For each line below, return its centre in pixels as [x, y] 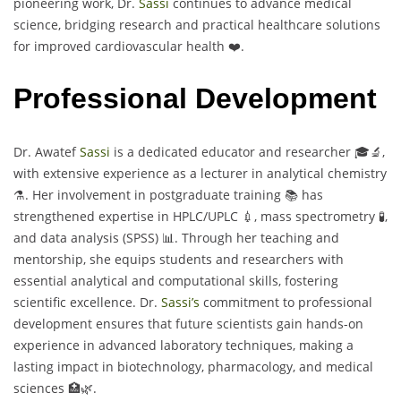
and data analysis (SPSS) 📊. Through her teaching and [176, 237]
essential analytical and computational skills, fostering [176, 280]
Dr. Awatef [47, 151]
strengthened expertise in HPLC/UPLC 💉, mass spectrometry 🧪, [200, 216]
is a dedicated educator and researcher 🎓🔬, [247, 151]
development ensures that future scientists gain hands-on [188, 323]
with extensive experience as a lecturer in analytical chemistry [200, 173]
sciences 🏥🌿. [55, 388]
